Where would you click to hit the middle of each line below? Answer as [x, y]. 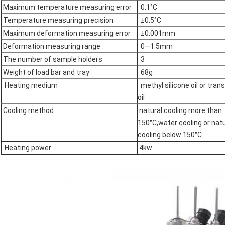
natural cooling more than [180, 111]
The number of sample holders [52, 60]
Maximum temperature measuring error [67, 7]
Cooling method [28, 111]
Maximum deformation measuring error [66, 33]
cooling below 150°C [170, 135]
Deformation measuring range [51, 46]
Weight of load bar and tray [45, 73]
